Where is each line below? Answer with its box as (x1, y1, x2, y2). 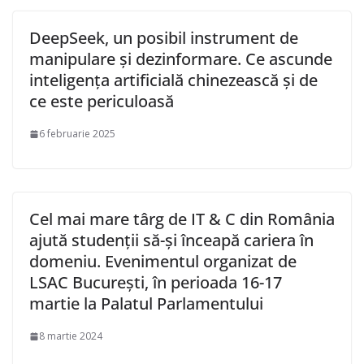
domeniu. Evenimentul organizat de (29, 250, 297, 273)
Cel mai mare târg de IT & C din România (29, 208, 335, 231)
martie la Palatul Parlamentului (29, 292, 263, 315)
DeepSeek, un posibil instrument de (29, 27, 298, 50)
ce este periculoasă (29, 90, 174, 113)
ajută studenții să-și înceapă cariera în (29, 229, 314, 252)
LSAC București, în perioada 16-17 (29, 271, 282, 294)
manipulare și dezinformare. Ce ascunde (29, 48, 332, 71)
